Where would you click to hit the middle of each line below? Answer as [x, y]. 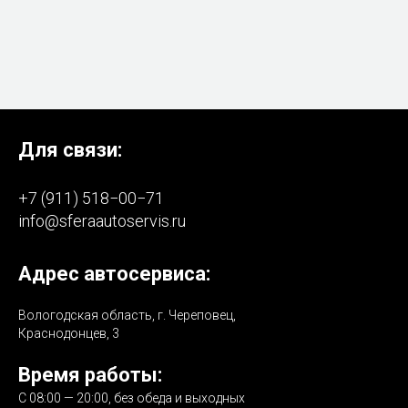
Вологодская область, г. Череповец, [127, 315]
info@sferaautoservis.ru [102, 221]
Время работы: [90, 375]
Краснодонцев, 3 [69, 333]
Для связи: [70, 150]
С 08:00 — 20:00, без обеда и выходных [132, 398]
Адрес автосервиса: [114, 274]
